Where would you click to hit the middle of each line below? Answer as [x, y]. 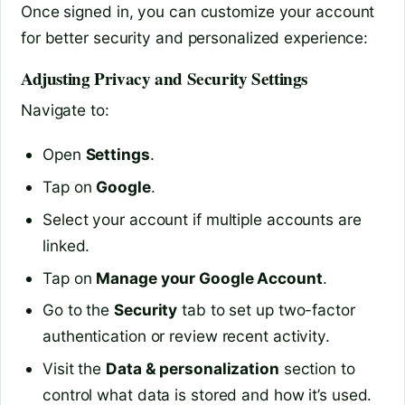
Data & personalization [193, 369]
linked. [66, 245]
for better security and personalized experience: [195, 37]
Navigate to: [65, 110]
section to [317, 369]
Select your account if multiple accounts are [202, 219]
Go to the [79, 310]
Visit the [75, 369]
